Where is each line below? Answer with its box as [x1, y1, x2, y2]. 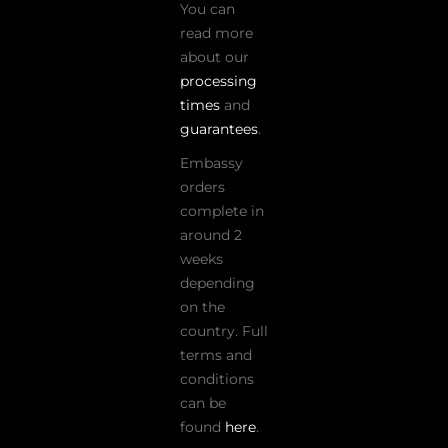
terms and [180, 346, 252, 365]
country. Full [180, 322, 268, 341]
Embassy [180, 154, 243, 173]
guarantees [180, 119, 258, 138]
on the [180, 298, 225, 317]
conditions [180, 370, 254, 389]
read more [180, 23, 253, 42]
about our [180, 47, 249, 66]
